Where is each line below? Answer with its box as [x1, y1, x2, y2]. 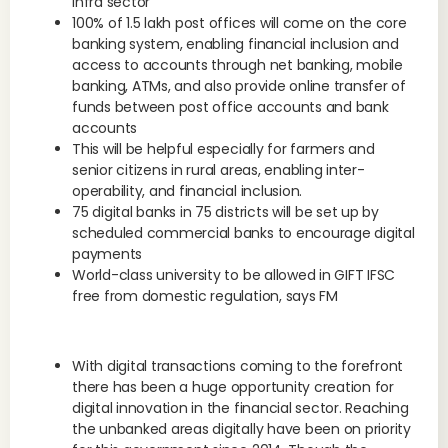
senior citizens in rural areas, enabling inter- [72, 160, 365, 180]
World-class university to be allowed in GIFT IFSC [72, 265, 396, 285]
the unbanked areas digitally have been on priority [72, 419, 412, 439]
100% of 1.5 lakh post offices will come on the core [72, 13, 407, 33]
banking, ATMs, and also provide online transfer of [72, 76, 407, 96]
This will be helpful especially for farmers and [72, 139, 375, 159]
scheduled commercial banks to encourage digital [72, 223, 415, 243]
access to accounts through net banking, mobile [72, 55, 403, 75]
